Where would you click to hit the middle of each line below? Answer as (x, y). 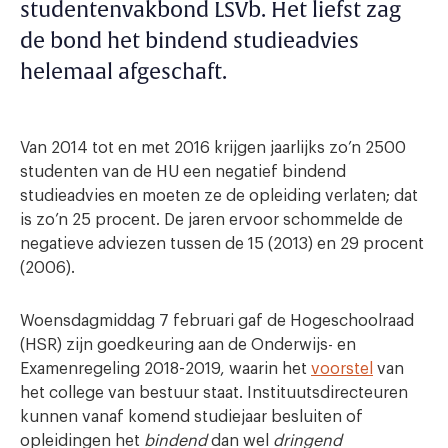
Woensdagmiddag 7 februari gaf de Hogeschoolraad (217, 320)
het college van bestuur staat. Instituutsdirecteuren (214, 392)
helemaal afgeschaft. (123, 72)
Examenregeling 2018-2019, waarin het (165, 368)
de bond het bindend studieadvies (189, 41)
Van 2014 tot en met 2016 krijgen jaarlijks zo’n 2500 (213, 147)
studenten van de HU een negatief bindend (183, 171)
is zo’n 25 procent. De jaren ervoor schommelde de (211, 219)
